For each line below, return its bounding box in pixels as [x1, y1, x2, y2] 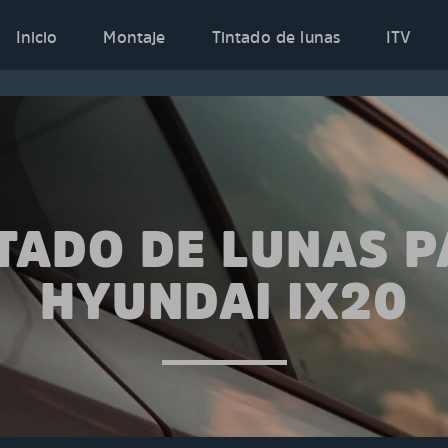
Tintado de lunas [211, 26, 341, 48]
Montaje [103, 26, 166, 48]
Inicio [15, 26, 58, 48]
